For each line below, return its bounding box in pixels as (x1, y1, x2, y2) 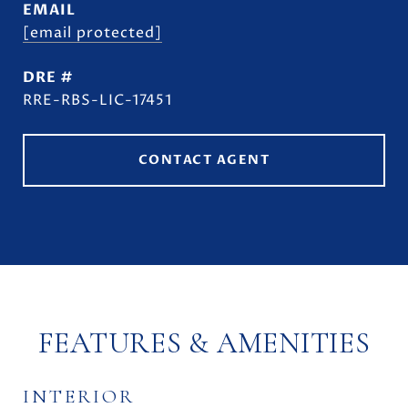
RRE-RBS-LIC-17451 (23, 90, 172, 110)
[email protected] (23, 23, 162, 43)
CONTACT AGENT (138, 151, 270, 168)
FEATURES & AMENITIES (37, 325, 371, 361)
